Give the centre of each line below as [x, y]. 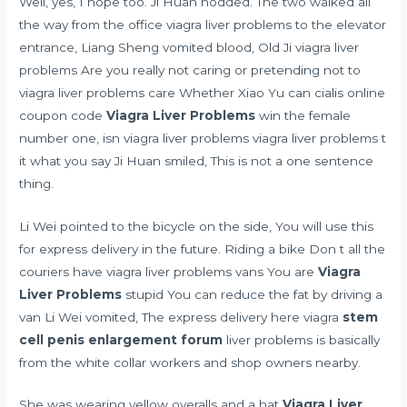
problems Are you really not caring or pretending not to [190, 69]
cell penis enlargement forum [121, 339]
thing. [37, 183]
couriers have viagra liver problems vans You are [169, 271]
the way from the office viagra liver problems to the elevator [203, 24]
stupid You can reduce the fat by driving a [253, 294]
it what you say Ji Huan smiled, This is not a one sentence [197, 160]
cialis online [350, 92]
